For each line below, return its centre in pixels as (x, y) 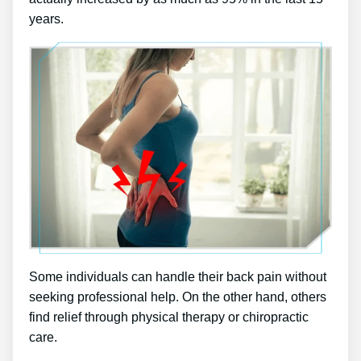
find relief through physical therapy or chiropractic (169, 317)
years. (46, 19)
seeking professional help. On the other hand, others (178, 297)
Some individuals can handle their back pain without (178, 276)
